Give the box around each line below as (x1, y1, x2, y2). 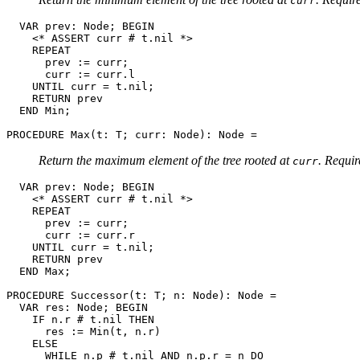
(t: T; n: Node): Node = (129, 288, 276, 301)
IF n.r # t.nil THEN (6, 313, 154, 325)
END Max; (6, 264, 71, 277)
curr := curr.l (6, 67, 135, 80)
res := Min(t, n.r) (6, 325, 161, 337)
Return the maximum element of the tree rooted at (39, 153, 292, 167)
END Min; (6, 104, 71, 117)
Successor (71, 288, 129, 301)
